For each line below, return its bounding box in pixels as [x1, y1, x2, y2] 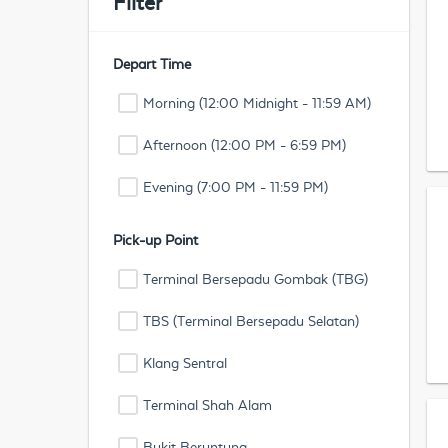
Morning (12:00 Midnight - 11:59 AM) [143, 95, 371, 111]
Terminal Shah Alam [143, 397, 272, 413]
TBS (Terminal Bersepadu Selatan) [143, 313, 359, 329]
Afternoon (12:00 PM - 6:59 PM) [143, 137, 346, 153]
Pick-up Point [113, 232, 198, 248]
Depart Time [113, 56, 191, 72]
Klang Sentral [143, 355, 227, 371]
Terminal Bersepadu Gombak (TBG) [143, 271, 368, 287]
